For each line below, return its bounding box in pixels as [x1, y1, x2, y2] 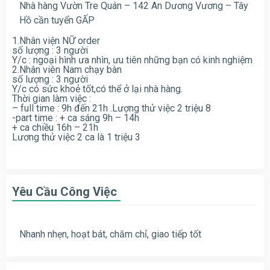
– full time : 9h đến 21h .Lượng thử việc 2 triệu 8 [12, 102, 211, 114]
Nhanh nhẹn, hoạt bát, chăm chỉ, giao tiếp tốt [19, 228, 201, 240]
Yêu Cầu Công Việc [12, 184, 117, 199]
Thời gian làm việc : [12, 92, 91, 104]
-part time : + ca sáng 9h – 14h [12, 111, 139, 124]
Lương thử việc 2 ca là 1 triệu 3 [12, 131, 140, 143]
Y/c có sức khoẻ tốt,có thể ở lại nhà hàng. [12, 83, 183, 95]
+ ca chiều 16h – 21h [12, 121, 98, 133]
